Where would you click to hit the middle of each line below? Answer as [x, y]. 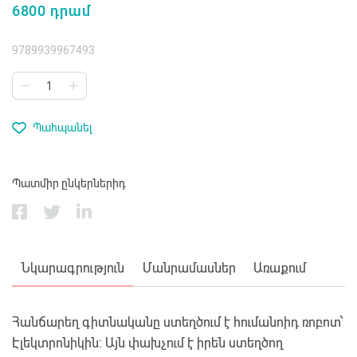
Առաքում [279, 269]
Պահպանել [63, 128]
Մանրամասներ [189, 269]
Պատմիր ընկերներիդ [69, 184]
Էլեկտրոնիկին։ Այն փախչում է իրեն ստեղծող [147, 343]
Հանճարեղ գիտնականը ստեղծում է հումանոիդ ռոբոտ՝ [177, 323]
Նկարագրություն [73, 269]
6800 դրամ [51, 11]
